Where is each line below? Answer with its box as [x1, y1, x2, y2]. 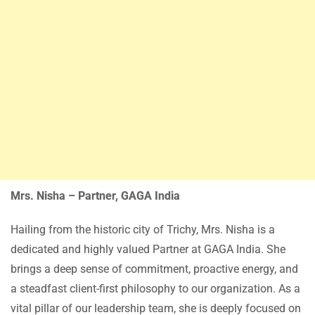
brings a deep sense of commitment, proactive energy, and [11, 262, 298, 276]
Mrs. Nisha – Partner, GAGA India [11, 189, 180, 203]
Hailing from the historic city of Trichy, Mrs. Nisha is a [11, 223, 275, 237]
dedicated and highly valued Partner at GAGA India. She [11, 243, 285, 257]
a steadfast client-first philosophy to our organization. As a [11, 282, 300, 296]
